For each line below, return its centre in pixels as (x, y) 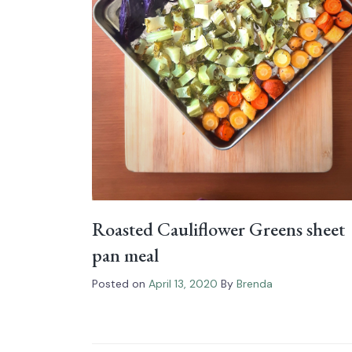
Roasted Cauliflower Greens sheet (218, 229)
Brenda (255, 283)
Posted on (120, 283)
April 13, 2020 (183, 283)
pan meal (125, 255)
